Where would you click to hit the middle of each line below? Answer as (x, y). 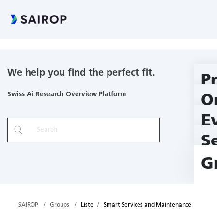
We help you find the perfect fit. (81, 73)
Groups (59, 205)
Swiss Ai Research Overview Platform (67, 95)
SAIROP (28, 205)
